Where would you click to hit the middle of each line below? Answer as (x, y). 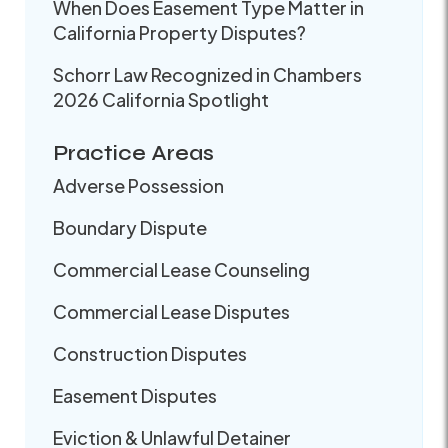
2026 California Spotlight (161, 99)
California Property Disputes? (179, 32)
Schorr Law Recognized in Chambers (207, 74)
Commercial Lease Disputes (171, 311)
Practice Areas (133, 153)
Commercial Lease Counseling (181, 269)
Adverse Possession (138, 185)
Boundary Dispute (130, 227)
